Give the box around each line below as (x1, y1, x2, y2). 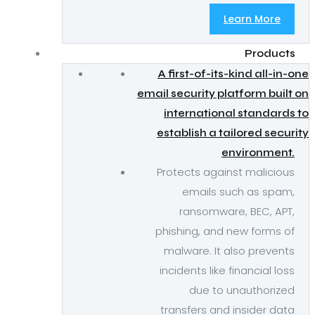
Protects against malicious (157, 165, 295, 179)
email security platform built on (137, 87, 309, 100)
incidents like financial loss (160, 263, 295, 278)
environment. (221, 146, 295, 159)
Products (245, 47, 295, 60)
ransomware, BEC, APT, (179, 204, 295, 219)
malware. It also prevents (164, 243, 295, 258)
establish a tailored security (157, 127, 309, 139)
